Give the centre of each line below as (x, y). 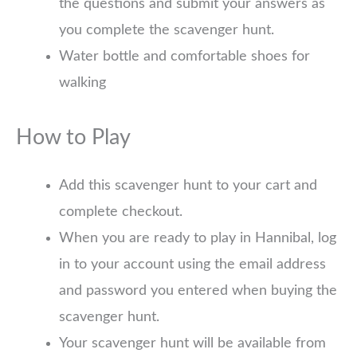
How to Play (73, 138)
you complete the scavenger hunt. (167, 31)
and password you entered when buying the (198, 291)
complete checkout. (121, 212)
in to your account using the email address (192, 265)
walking (82, 83)
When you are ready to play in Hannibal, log (198, 239)
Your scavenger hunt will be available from (192, 344)
